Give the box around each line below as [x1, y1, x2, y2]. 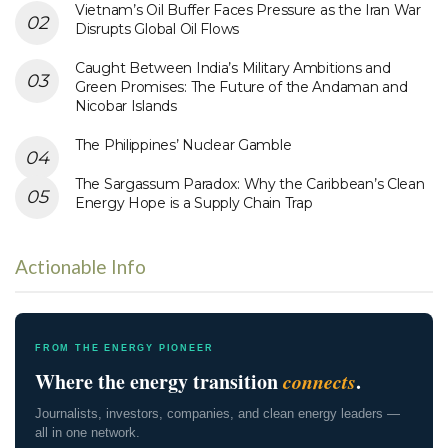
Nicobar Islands [75, 96, 177, 115]
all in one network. [35, 424, 140, 440]
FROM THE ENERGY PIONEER [35, 342, 214, 353]
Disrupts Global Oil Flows [75, 19, 240, 38]
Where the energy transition [35, 366, 283, 396]
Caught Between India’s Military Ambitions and [75, 58, 391, 77]
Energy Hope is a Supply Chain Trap [75, 193, 313, 212]
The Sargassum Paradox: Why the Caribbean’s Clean [75, 174, 425, 193]
